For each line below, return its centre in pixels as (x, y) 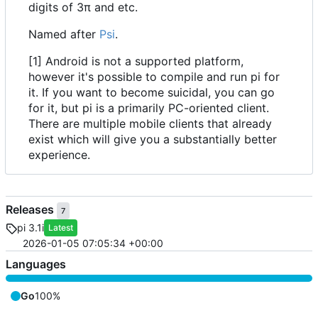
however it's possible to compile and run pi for (154, 76)
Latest (61, 227)
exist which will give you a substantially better (153, 139)
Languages (36, 264)
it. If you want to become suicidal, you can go (152, 92)
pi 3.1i (31, 227)
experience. (59, 154)
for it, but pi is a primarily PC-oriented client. (149, 108)
